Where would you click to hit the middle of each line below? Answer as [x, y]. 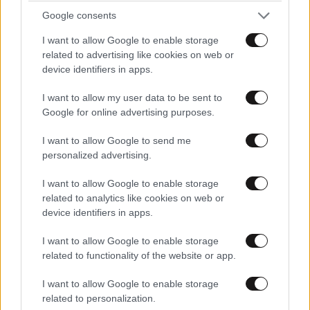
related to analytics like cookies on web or [133, 198]
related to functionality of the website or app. [139, 255]
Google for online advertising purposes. [128, 112]
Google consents [79, 15]
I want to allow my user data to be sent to [132, 97]
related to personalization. [99, 298]
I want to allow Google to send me [117, 140]
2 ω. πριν [64, 303]
